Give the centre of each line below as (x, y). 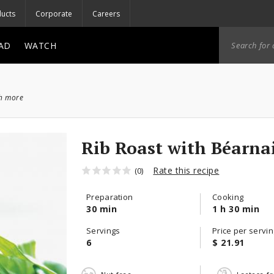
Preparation (110, 197)
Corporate (54, 13)
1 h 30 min (236, 209)
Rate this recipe (186, 170)
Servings (103, 231)
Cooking (228, 197)
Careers (106, 13)
